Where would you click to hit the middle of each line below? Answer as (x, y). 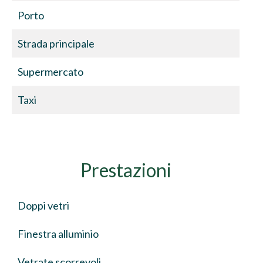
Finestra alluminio (58, 234)
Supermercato (50, 72)
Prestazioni (126, 170)
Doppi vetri (43, 205)
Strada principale (56, 43)
